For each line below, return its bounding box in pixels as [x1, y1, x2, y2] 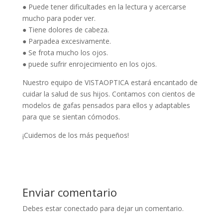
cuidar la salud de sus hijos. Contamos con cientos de [22, 89, 195, 99]
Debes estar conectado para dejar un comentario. [22, 203, 184, 213]
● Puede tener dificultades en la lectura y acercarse [22, 1, 186, 11]
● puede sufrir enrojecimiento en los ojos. [22, 59, 157, 69]
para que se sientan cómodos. [22, 111, 120, 121]
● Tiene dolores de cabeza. [22, 24, 109, 34]
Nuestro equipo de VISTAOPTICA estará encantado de [22, 77, 198, 87]
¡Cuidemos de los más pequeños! [22, 130, 129, 140]
